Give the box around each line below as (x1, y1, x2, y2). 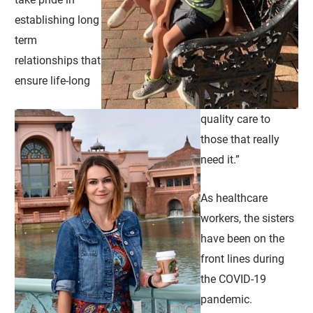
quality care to (201, 112, 271, 126)
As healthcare (201, 191, 268, 205)
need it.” (201, 153, 240, 167)
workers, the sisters (201, 211, 295, 225)
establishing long (15, 13, 100, 27)
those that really (201, 133, 280, 147)
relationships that (15, 54, 101, 68)
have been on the (201, 231, 285, 245)
